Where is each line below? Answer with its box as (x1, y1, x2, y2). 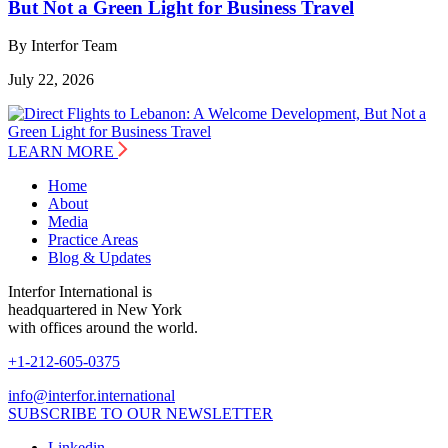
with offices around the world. (8, 319, 198, 337)
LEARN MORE (8, 143, 114, 161)
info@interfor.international (8, 387, 175, 405)
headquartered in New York (8, 301, 182, 319)
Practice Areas (48, 231, 138, 249)
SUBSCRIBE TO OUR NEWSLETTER (8, 405, 273, 423)
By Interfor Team (8, 37, 117, 55)
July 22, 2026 (8, 71, 94, 89)
